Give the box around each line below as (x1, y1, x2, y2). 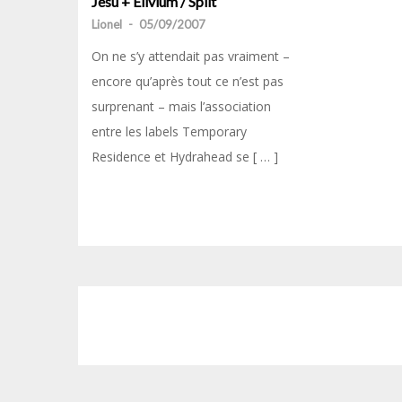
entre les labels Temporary (92, 122, 247, 140)
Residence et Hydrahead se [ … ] (92, 147, 278, 165)
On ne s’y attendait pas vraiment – (92, 47, 290, 65)
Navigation (104, 310, 234, 344)
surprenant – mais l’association (92, 97, 271, 115)
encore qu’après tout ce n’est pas (92, 72, 284, 90)
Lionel (92, 16, 122, 31)
